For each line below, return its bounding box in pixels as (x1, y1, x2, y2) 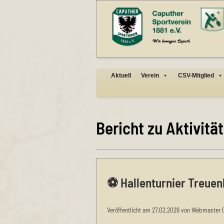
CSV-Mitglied (178, 71, 214, 79)
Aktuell (111, 71, 131, 79)
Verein (141, 71, 159, 79)
